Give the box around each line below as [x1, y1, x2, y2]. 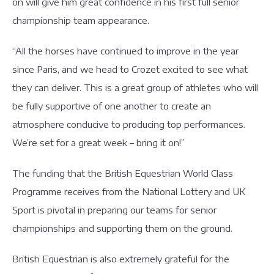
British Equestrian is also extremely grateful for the [12, 253, 229, 264]
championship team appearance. [12, 15, 149, 26]
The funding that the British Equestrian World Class [12, 168, 233, 179]
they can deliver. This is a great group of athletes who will [12, 82, 258, 93]
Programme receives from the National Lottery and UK [12, 186, 245, 197]
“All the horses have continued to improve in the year [12, 45, 239, 56]
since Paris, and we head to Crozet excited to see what [12, 64, 248, 75]
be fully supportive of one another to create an [12, 100, 211, 111]
